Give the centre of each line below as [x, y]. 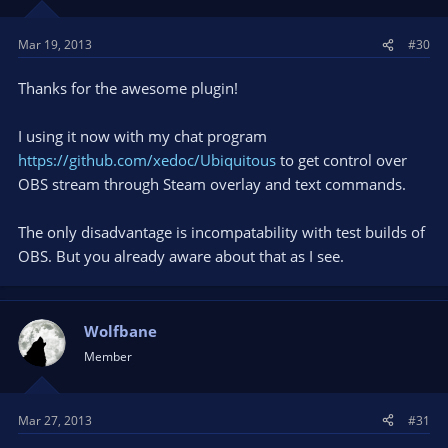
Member [108, 356]
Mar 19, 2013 [55, 44]
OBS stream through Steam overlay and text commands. [212, 184]
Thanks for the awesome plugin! [128, 88]
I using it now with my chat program [142, 136]
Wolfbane [120, 331]
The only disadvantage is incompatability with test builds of [221, 232]
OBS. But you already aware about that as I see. [181, 256]
